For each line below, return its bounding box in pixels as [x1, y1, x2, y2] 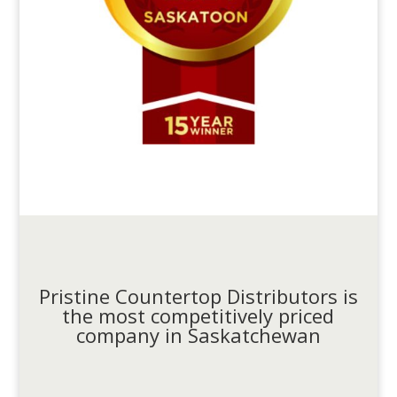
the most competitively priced [62, 302, 335, 330]
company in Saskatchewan [75, 322, 321, 349]
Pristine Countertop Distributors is [38, 283, 358, 310]
